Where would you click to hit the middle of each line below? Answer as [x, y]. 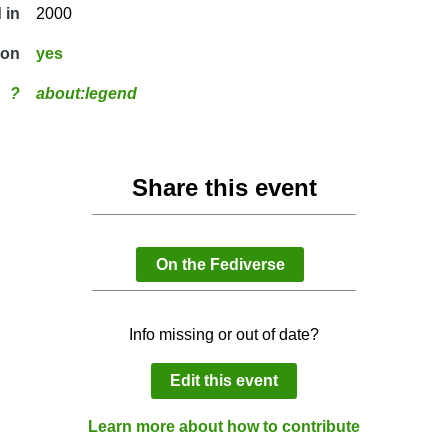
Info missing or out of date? [224, 335]
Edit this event [224, 380]
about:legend [86, 94]
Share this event [224, 188]
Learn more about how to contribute [224, 426]
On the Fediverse [220, 264]
